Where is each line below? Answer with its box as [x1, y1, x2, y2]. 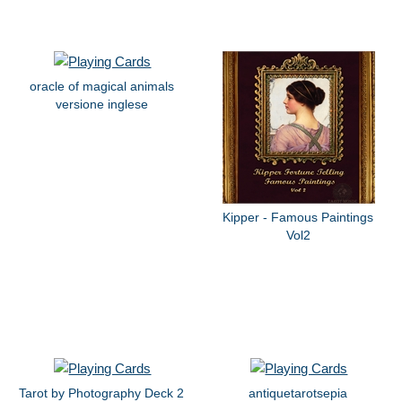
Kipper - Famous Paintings [223, 209, 374, 224]
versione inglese [55, 96, 148, 111]
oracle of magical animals [29, 78, 174, 93]
